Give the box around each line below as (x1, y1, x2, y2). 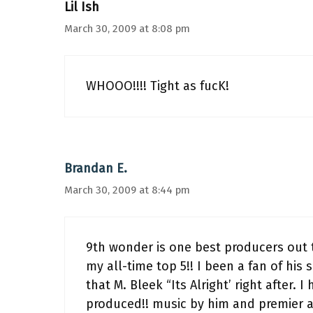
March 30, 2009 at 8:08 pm (64, 22, 190, 35)
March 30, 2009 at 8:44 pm (64, 184, 190, 196)
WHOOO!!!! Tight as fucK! (86, 78, 229, 94)
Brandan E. (64, 161, 127, 176)
